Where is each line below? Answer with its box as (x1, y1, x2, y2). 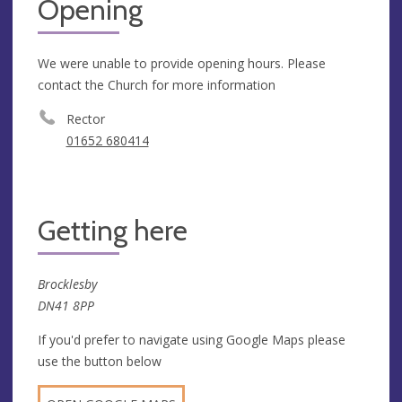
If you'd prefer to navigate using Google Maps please (38, 330, 345, 348)
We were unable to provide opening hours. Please (38, 54, 326, 72)
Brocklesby (38, 275, 97, 293)
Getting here (38, 213, 188, 248)
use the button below (38, 352, 162, 370)
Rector (66, 109, 105, 127)
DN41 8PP (38, 296, 94, 314)
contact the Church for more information (38, 75, 275, 93)
